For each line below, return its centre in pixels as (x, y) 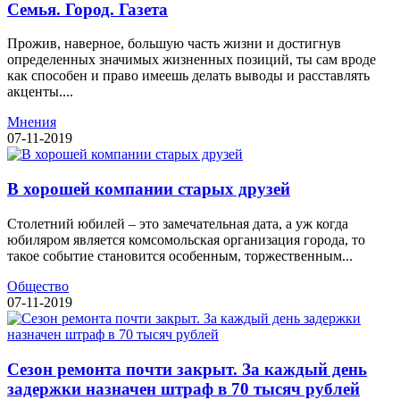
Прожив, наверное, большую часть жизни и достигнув (174, 44)
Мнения (32, 122)
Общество (38, 286)
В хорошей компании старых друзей (149, 189)
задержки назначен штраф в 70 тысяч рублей (183, 388)
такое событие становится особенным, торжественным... (180, 255)
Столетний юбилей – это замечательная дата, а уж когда (178, 223)
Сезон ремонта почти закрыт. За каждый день (187, 369)
